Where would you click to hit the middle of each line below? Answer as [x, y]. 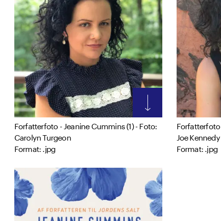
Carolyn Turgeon [42, 136]
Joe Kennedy [198, 136]
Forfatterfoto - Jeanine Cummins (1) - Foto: [86, 125]
